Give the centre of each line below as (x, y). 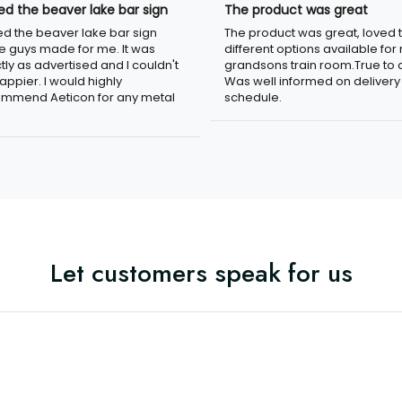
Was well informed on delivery (312, 81)
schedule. (253, 97)
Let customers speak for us (201, 273)
